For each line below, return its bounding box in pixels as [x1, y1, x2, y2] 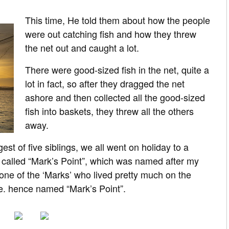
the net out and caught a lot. [25, 40, 139, 54]
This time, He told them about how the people [25, 13, 210, 27]
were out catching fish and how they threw [25, 27, 196, 40]
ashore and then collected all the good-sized [25, 90, 205, 104]
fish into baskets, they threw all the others [25, 104, 194, 118]
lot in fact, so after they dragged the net [25, 76, 185, 90]
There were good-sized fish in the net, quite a [25, 62, 209, 76]
